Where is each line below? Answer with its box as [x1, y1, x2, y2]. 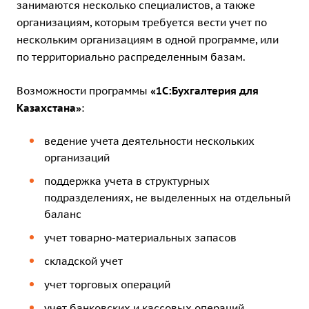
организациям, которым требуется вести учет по [17, 15, 267, 29]
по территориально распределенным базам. [17, 50, 246, 63]
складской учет [44, 254, 123, 268]
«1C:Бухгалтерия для [150, 83, 259, 97]
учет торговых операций [44, 277, 170, 291]
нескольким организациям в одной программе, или [17, 32, 279, 46]
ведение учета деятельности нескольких [44, 134, 255, 148]
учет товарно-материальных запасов [44, 230, 237, 244]
